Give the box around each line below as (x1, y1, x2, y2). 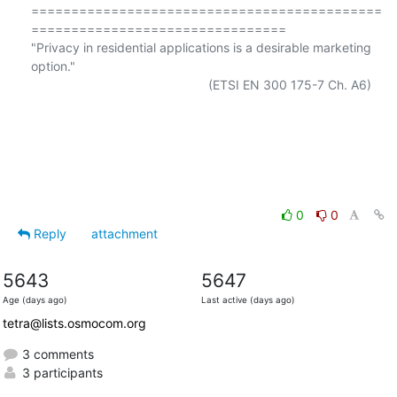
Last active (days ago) (200, 294, 295, 305)
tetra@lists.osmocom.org (2, 315, 146, 331)
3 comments (18, 346, 94, 362)
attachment (90, 225, 158, 241)
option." (30, 58, 75, 74)
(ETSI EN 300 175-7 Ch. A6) (30, 76, 208, 92)
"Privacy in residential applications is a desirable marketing (30, 39, 371, 55)
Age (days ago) (2, 294, 67, 305)
